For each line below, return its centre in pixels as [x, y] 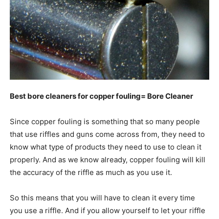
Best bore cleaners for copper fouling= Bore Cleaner [101, 96]
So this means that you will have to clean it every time [102, 197]
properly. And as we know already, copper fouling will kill [108, 159]
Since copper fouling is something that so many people [105, 121]
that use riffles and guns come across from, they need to [107, 134]
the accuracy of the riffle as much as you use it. [92, 172]
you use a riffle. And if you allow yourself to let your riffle [108, 210]
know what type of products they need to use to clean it [106, 147]
